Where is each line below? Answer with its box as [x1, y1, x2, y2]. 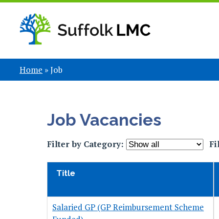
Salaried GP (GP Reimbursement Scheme [52, 201, 204, 213]
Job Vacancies [47, 110, 162, 130]
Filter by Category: [47, 138, 126, 150]
